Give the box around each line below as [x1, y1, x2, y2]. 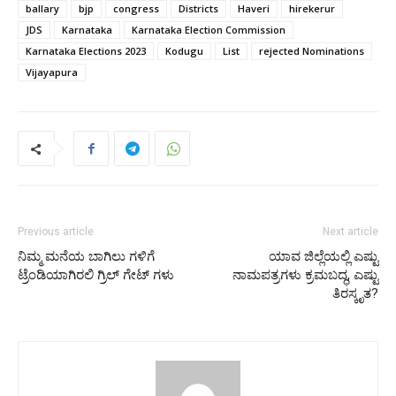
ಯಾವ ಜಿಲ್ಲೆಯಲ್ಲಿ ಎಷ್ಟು [269, 248, 378, 264]
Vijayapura [26, 65, 78, 79]
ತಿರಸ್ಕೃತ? [332, 286, 378, 301]
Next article [323, 225, 378, 238]
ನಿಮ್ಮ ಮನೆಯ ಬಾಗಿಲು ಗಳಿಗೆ [18, 248, 155, 264]
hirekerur [289, 2, 335, 15]
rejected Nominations [259, 44, 364, 57]
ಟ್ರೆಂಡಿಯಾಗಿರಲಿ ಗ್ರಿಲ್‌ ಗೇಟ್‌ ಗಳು [18, 267, 174, 283]
